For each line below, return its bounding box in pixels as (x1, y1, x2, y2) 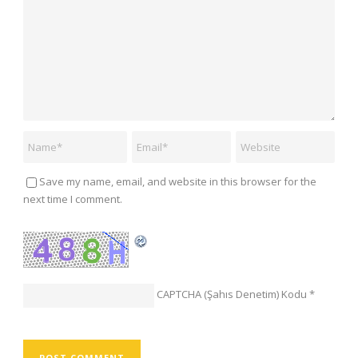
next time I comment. (23, 192, 122, 207)
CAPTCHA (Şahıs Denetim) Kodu (157, 287, 307, 302)
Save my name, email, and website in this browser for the (39, 174, 316, 189)
